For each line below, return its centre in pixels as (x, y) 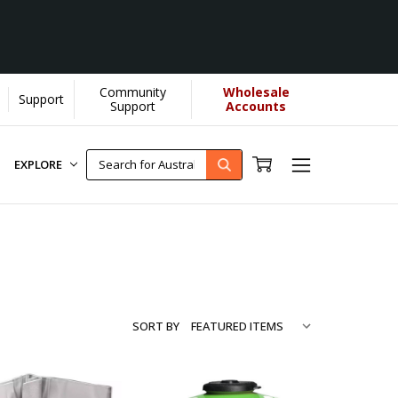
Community (133, 92)
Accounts (256, 106)
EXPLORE (39, 165)
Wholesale (256, 92)
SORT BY (156, 326)
